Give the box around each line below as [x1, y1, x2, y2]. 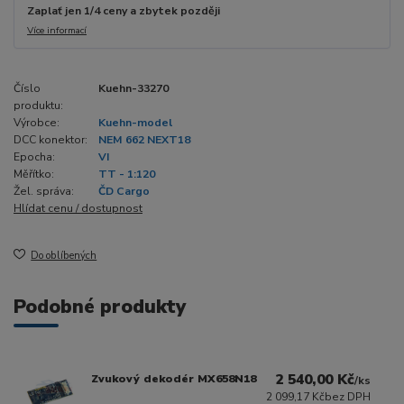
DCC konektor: [14, 133, 87, 148]
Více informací [27, 23, 87, 37]
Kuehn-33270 [98, 81, 169, 96]
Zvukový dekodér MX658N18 [90, 372, 256, 387]
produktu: [14, 98, 63, 114]
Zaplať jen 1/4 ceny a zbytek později [27, 3, 220, 18]
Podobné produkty [14, 294, 186, 320]
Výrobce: [14, 115, 60, 131]
